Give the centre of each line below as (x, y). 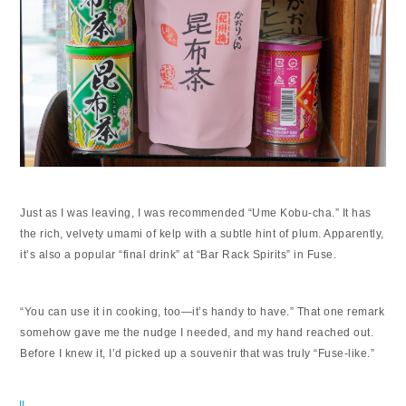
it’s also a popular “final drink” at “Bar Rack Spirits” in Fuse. (179, 255)
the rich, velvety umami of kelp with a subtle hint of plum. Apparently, (202, 234)
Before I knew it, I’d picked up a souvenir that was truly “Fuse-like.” (198, 354)
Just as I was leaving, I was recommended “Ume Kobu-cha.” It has (196, 213)
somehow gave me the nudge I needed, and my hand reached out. (197, 333)
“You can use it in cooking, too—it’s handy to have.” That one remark (203, 312)
